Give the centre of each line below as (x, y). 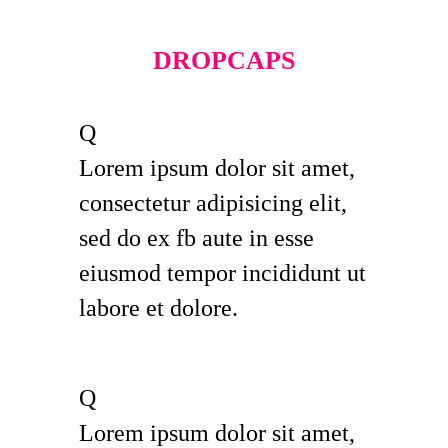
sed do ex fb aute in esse (196, 238)
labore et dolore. (158, 308)
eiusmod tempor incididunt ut (222, 273)
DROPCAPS (224, 60)
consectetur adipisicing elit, (213, 203)
